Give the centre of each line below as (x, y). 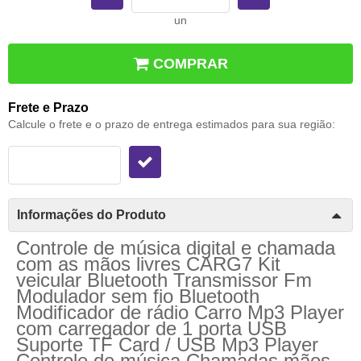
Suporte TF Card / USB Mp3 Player (167, 344)
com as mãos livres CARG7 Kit (148, 263)
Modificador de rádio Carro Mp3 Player (180, 312)
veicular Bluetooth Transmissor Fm (164, 280)
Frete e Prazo (48, 107)
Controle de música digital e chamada (176, 247)
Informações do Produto (91, 214)
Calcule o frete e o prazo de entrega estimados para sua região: (172, 124)
